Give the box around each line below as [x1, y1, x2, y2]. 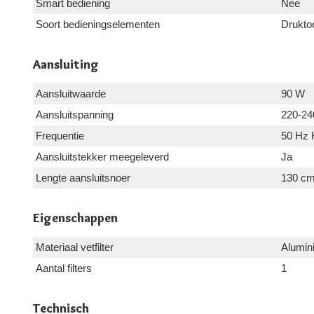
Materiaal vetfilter [36, 241, 114, 254]
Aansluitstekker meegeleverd [36, 151, 169, 163]
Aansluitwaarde [36, 88, 106, 100]
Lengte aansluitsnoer [36, 172, 130, 184]
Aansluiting [33, 57, 99, 73]
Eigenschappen [33, 210, 118, 226]
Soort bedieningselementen [36, 18, 160, 31]
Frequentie [36, 130, 84, 142]
